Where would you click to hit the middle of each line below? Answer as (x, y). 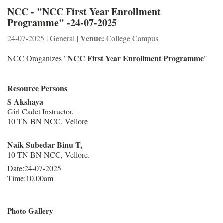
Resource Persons (37, 88)
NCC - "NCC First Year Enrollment (84, 11)
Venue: (92, 38)
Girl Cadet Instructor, (41, 111)
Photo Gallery (30, 210)
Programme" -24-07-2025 (62, 22)
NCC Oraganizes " (37, 58)
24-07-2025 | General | (44, 38)
